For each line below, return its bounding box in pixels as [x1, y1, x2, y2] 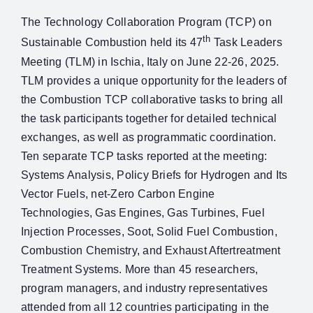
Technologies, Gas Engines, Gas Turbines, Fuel [20, 206, 265, 219]
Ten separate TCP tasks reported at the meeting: [20, 150, 268, 162]
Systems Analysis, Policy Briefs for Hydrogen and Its [20, 168, 288, 181]
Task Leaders [210, 36, 282, 49]
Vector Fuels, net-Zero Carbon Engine [20, 187, 215, 200]
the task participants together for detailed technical [20, 112, 277, 124]
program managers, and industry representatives [20, 282, 268, 294]
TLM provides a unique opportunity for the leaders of [20, 74, 287, 87]
